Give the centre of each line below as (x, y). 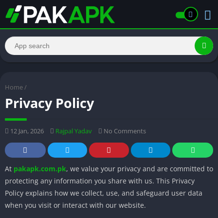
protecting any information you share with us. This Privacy (100, 181)
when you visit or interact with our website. (75, 205)
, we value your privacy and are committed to (140, 168)
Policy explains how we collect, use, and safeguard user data (104, 193)
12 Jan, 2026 (26, 131)
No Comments (124, 131)
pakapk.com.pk (40, 168)
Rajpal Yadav (74, 131)
